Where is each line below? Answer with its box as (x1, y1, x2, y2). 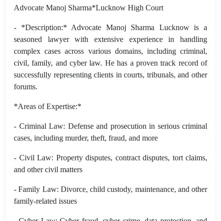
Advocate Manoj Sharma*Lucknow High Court (14, 3, 163, 12)
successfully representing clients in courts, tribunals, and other (14, 70, 207, 79)
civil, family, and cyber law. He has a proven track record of (14, 58, 207, 67)
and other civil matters (14, 165, 82, 174)
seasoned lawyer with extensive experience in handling (14, 35, 207, 43)
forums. (14, 82, 37, 91)
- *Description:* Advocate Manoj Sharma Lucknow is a (14, 23, 207, 32)
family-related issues (14, 196, 77, 205)
